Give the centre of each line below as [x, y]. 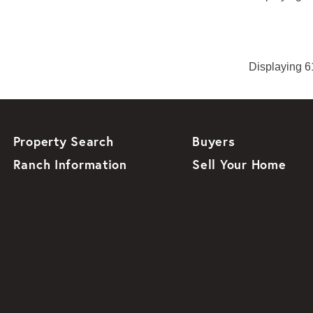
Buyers [214, 141]
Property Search [63, 141]
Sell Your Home [239, 165]
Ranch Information [70, 165]
